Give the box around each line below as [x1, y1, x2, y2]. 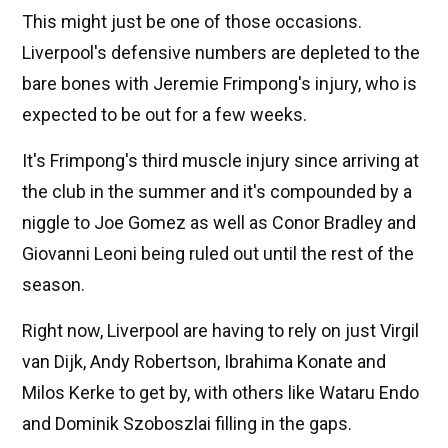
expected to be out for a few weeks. [22, 104, 307, 126]
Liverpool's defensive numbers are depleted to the [22, 42, 420, 64]
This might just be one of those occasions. [22, 11, 362, 33]
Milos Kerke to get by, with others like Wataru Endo [22, 382, 419, 404]
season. [22, 274, 85, 296]
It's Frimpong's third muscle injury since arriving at [22, 150, 419, 172]
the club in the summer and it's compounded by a [22, 181, 412, 203]
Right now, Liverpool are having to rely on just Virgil [22, 320, 419, 342]
